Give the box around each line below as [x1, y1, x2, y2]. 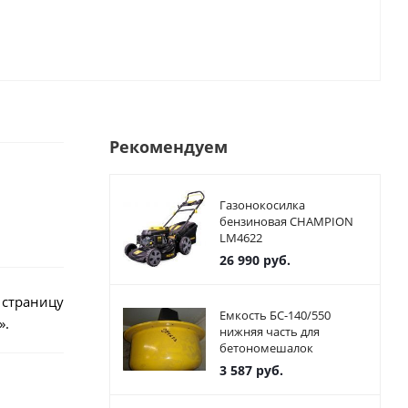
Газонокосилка [219, 197, 305, 213]
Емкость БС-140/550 [219, 307, 331, 323]
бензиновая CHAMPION [219, 213, 353, 229]
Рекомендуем [108, 136, 228, 158]
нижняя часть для [219, 323, 320, 340]
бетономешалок [219, 340, 313, 356]
